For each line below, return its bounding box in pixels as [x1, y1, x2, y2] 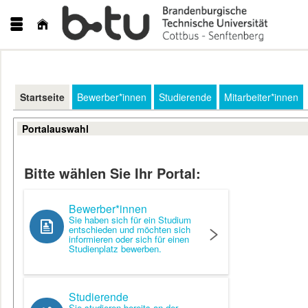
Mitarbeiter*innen [224, 89, 298, 104]
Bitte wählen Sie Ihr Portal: [24, 162, 201, 183]
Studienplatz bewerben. [69, 241, 162, 255]
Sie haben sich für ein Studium [69, 212, 191, 226]
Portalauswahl [22, 121, 89, 135]
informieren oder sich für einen [69, 232, 189, 245]
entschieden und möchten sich [69, 222, 190, 236]
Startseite [20, 89, 65, 104]
